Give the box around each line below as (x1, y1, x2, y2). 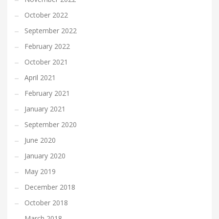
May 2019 (24, 167, 56, 176)
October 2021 (24, 57, 68, 67)
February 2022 (24, 42, 70, 51)
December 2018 (24, 182, 75, 192)
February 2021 (24, 88, 70, 98)
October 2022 (24, 10, 68, 20)
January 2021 (24, 104, 66, 114)
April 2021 (24, 73, 56, 83)
